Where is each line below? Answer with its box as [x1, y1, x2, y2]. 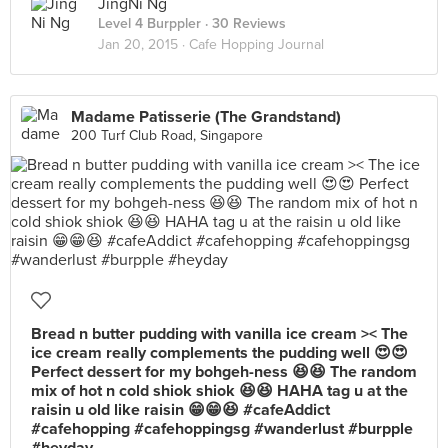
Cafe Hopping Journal [189, 36, 324, 53]
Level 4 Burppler [98, 15, 201, 32]
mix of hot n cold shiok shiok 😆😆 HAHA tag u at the [31, 381, 408, 401]
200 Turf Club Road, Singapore [71, 127, 263, 144]
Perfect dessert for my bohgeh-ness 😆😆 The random [31, 362, 417, 382]
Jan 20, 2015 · [98, 36, 189, 53]
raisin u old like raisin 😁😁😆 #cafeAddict [31, 400, 330, 420]
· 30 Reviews [201, 15, 286, 32]
